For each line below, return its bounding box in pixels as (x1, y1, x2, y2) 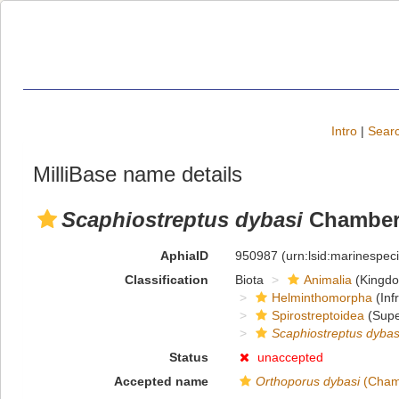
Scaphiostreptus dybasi (61, 208, 303, 232)
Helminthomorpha (271, 290, 372, 305)
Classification (124, 273, 208, 287)
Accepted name (113, 374, 208, 388)
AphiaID (159, 248, 208, 263)
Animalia (303, 273, 352, 287)
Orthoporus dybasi (255, 374, 360, 388)
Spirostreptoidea (271, 308, 364, 322)
